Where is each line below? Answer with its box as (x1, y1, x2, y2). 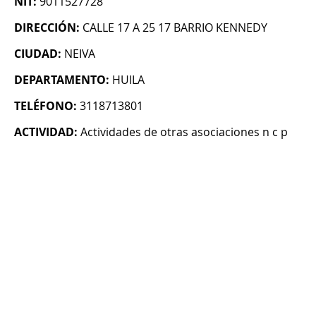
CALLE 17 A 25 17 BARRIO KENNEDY (83, 20, 267, 36)
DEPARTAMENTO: (14, 72, 109, 88)
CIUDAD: (14, 46, 61, 62)
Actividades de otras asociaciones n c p (80, 124, 288, 140)
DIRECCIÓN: (14, 20, 80, 36)
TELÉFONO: (14, 98, 77, 114)
